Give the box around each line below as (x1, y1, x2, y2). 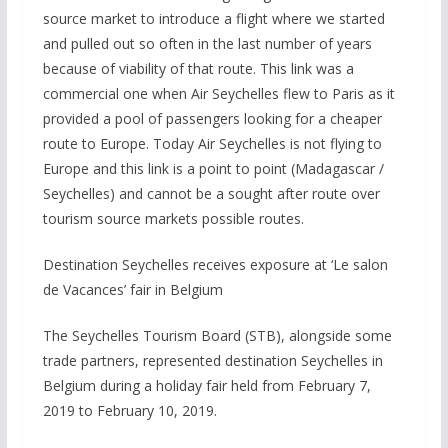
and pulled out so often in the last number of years (42, 34, 372, 53)
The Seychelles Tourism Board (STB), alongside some (42, 326, 392, 345)
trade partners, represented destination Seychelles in (42, 351, 383, 370)
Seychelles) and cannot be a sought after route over (42, 184, 380, 203)
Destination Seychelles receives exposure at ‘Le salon (42, 255, 388, 274)
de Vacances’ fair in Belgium (42, 280, 223, 299)
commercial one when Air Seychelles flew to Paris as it (42, 84, 395, 103)
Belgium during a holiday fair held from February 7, (42, 376, 371, 395)
